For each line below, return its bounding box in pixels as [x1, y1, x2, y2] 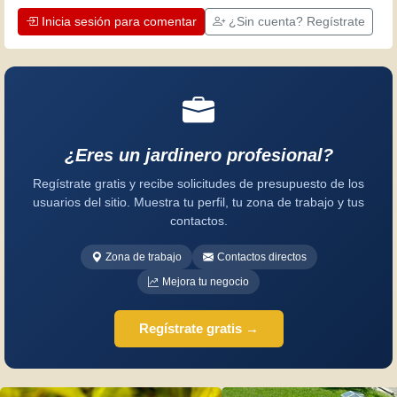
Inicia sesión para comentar [42, 14, 197, 29]
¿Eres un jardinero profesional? [64, 145, 333, 166]
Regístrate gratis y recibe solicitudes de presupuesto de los [33, 176, 364, 191]
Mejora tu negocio [162, 276, 249, 289]
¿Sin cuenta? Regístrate [229, 14, 365, 29]
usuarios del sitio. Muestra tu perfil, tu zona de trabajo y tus [33, 195, 364, 210]
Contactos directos [216, 251, 307, 264]
